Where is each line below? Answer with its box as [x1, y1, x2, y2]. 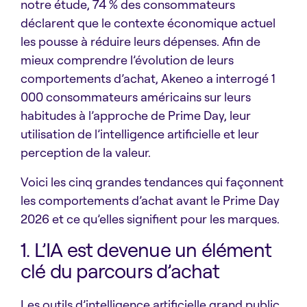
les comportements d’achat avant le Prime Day [21, 193, 280, 208]
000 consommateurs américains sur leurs [21, 89, 251, 105]
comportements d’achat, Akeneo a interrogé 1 [21, 71, 275, 86]
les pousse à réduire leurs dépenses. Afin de [21, 34, 260, 49]
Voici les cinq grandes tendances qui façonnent [21, 174, 284, 190]
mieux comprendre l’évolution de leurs [21, 52, 234, 68]
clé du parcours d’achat [21, 258, 220, 284]
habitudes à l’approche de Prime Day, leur [21, 108, 251, 123]
